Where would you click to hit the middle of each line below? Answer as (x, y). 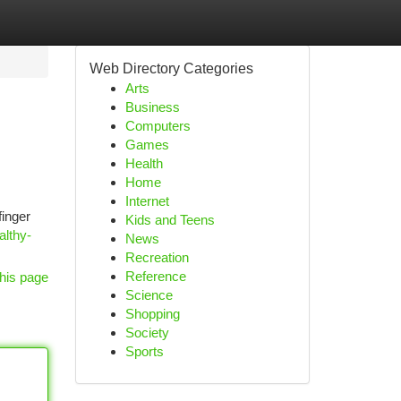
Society (147, 333)
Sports (144, 351)
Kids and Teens (170, 220)
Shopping (152, 314)
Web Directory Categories (171, 68)
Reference (155, 276)
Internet (147, 201)
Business (152, 107)
